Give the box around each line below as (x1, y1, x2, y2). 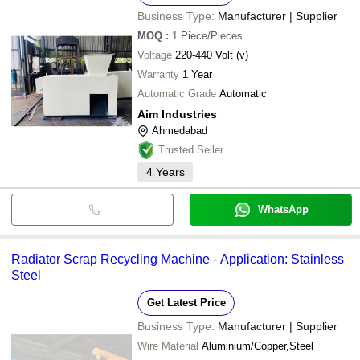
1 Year (182, 67, 212, 80)
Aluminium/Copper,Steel (202, 339, 313, 352)
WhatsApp (257, 202, 309, 215)
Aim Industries (137, 107, 217, 121)
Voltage (137, 48, 172, 61)
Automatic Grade (137, 87, 216, 100)
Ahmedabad (152, 124, 207, 137)
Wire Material (137, 339, 198, 352)
